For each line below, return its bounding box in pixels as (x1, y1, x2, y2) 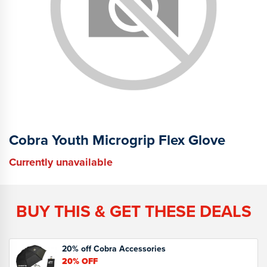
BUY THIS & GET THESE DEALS (15, 198, 252, 223)
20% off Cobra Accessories (62, 242, 166, 255)
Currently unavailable (9, 154, 113, 170)
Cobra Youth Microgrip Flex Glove (9, 129, 225, 151)
